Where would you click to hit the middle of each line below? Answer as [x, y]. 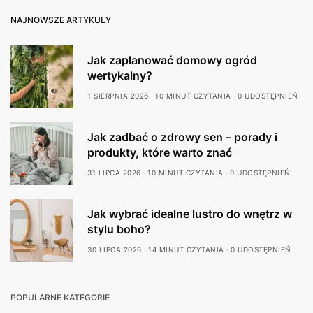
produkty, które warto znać [160, 153]
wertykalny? [120, 76]
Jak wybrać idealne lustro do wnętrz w [190, 214]
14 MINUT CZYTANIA [186, 250]
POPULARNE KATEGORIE [60, 298]
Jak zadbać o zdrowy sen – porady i [182, 137]
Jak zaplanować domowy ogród [172, 60]
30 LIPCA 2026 [115, 250]
